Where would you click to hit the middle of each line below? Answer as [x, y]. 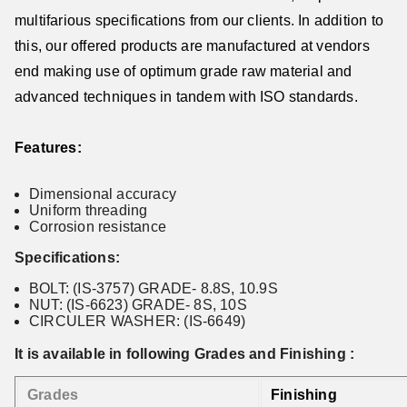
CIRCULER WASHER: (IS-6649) [138, 321]
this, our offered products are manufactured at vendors [192, 46]
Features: [48, 148]
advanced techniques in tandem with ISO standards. [186, 97]
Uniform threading [89, 210]
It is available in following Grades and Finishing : [185, 354]
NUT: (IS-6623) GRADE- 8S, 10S [138, 305]
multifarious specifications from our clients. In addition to [199, 20]
